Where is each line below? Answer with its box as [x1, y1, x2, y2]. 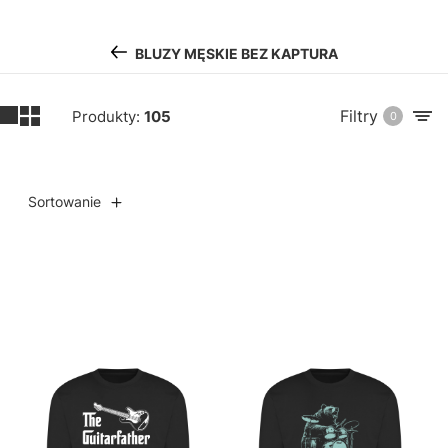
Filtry [340, 106, 378, 127]
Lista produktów [15, 308, 166, 333]
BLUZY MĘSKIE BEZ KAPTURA [134, 45, 338, 63]
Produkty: [72, 107, 144, 127]
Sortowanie [28, 193, 101, 211]
